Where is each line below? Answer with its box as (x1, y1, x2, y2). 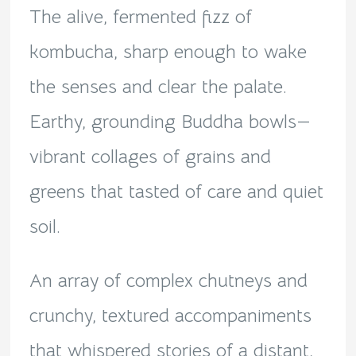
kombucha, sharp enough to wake (29, 39, 307, 64)
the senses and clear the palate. (29, 74, 287, 99)
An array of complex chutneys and (29, 268, 308, 292)
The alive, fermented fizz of (29, 4, 252, 29)
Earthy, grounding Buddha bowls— (29, 109, 311, 133)
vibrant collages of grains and (29, 144, 271, 168)
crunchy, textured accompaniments (29, 303, 311, 327)
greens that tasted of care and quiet (29, 179, 323, 203)
